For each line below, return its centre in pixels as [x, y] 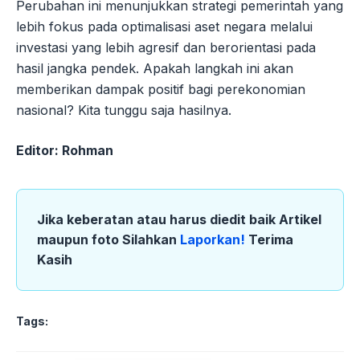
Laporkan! [214, 240]
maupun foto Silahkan [108, 240]
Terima [271, 240]
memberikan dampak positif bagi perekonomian [161, 90]
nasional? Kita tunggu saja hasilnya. [124, 110]
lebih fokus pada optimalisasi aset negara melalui [164, 27]
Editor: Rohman [65, 151]
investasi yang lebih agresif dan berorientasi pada [166, 48]
